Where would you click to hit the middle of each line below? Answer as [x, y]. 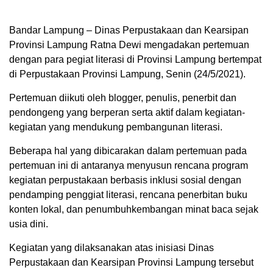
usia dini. [29, 224]
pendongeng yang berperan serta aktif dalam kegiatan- [127, 112]
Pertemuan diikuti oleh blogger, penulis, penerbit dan [123, 97]
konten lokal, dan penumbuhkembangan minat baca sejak [134, 209]
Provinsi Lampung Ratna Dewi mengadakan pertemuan [129, 44]
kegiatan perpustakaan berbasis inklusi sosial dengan [125, 180]
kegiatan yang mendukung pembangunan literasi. [116, 127]
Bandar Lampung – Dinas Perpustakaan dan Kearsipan [129, 30]
